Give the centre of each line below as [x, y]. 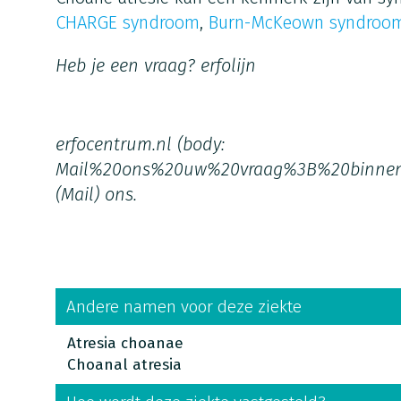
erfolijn [228, 65]
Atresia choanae [125, 343]
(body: [198, 144]
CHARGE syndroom [127, 22]
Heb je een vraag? [128, 65]
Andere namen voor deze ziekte [183, 307]
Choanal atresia [124, 365]
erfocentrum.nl [113, 144]
